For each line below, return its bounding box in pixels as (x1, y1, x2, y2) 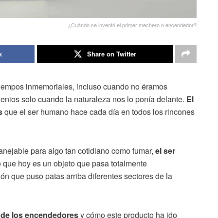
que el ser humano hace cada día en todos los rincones (2, 106, 195, 118)
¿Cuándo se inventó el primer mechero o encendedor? (68, 21, 197, 29)
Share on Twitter (87, 49, 136, 59)
